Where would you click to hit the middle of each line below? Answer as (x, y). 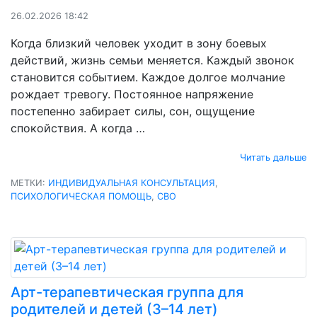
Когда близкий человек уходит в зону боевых (139, 43)
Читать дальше (273, 157)
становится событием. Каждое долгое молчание (148, 77)
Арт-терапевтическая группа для (127, 292)
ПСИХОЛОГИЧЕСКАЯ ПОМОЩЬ (81, 196)
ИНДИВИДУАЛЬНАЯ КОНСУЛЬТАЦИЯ (132, 183)
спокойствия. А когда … (78, 128)
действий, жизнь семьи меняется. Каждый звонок (152, 60)
